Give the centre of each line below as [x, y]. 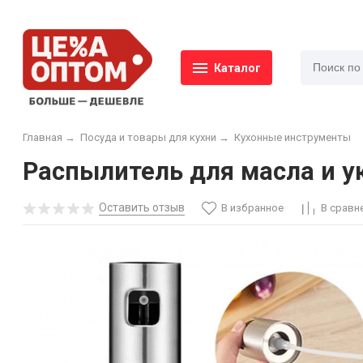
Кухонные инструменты [292, 137]
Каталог [237, 68]
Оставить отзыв [141, 208]
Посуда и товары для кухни [148, 137]
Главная [43, 137]
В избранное [253, 208]
